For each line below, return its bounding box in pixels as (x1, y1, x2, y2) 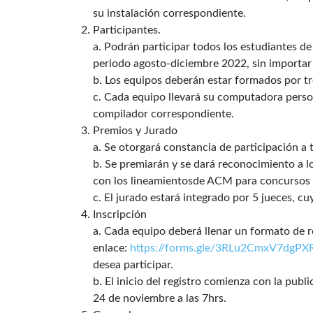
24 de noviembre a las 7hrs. (93, 293, 226, 305)
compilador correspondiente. (93, 108, 234, 120)
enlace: (93, 242, 130, 254)
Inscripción (93, 209, 147, 221)
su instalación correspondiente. (93, 8, 246, 20)
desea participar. (93, 259, 173, 271)
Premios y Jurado (93, 125, 177, 137)
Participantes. (93, 24, 161, 36)
